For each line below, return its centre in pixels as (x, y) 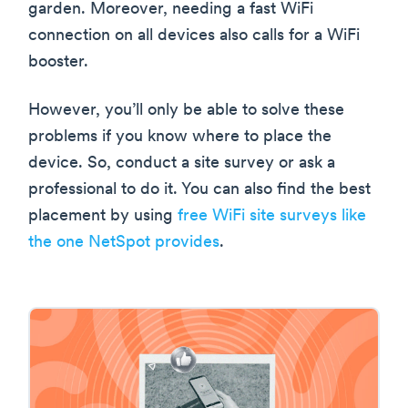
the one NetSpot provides (124, 243)
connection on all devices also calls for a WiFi (194, 36)
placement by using (103, 217)
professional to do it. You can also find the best (199, 190)
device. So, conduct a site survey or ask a (182, 164)
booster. (58, 63)
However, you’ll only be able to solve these (186, 111)
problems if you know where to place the (180, 138)
